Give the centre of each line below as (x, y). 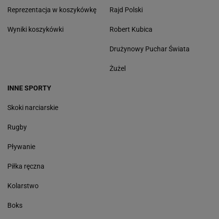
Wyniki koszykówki (35, 30)
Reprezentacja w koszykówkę (52, 10)
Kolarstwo (23, 186)
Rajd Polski (126, 10)
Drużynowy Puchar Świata (150, 49)
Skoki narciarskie (33, 108)
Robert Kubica (131, 30)
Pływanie (21, 147)
